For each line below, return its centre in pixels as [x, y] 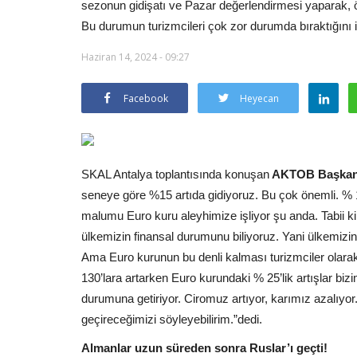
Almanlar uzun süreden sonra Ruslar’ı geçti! [204, 347]
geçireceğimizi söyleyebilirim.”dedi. [172, 319]
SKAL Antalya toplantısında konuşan [175, 174]
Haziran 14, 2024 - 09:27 [135, 57]
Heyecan [259, 98]
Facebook [146, 98]
